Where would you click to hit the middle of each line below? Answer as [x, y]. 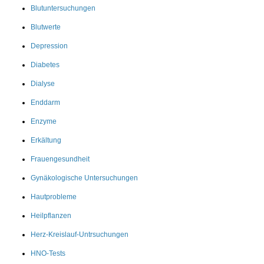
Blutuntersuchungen [63, 8]
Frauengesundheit [60, 159]
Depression [49, 46]
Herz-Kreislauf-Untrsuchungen [80, 234]
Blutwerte [46, 27]
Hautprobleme [54, 197]
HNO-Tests [48, 253]
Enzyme [44, 121]
